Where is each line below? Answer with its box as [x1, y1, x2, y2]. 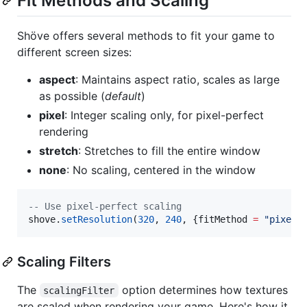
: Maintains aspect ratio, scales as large [75, 72, 280, 86]
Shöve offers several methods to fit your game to [17, 28, 275, 42]
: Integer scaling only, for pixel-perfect [64, 108, 264, 122]
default [105, 88, 141, 103]
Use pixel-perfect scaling [39, 200, 182, 212]
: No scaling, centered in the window [66, 162, 256, 177]
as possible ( [39, 88, 105, 103]
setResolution [61, 213, 132, 225]
